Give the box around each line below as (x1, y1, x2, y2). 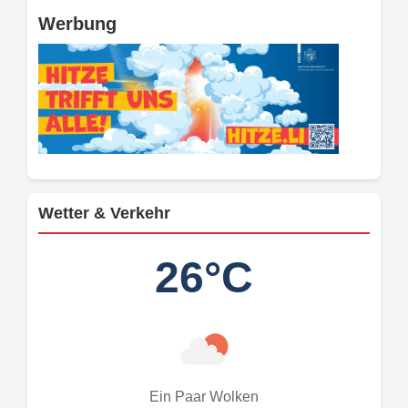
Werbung (38, 13, 117, 34)
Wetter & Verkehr (38, 203, 170, 222)
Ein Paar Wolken (149, 388, 259, 404)
